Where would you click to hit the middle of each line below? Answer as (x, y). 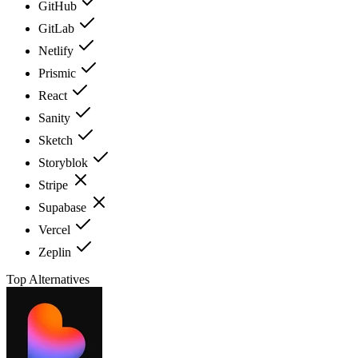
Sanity (56, 117)
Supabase (64, 207)
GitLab (58, 28)
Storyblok (65, 162)
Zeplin (56, 252)
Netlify (58, 50)
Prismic (59, 73)
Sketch (57, 140)
